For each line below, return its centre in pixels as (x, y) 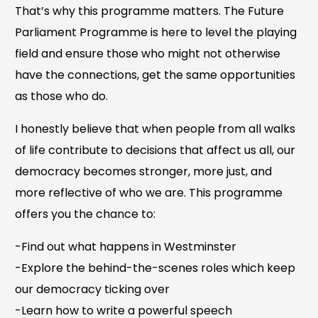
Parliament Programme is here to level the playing (156, 32)
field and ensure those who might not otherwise (148, 53)
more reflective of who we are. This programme (149, 192)
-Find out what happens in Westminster (126, 246)
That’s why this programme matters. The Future (150, 11)
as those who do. (62, 96)
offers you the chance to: (86, 214)
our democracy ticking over (93, 289)
